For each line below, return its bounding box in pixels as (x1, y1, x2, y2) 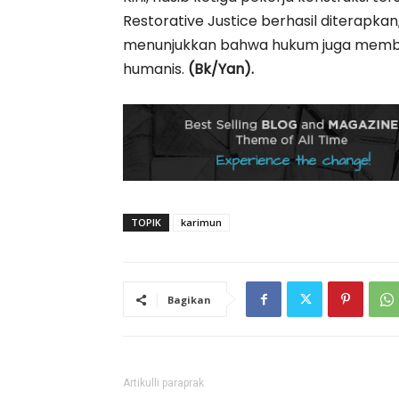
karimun (181, 216, 222, 229)
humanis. (123, 59, 188, 79)
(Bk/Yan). (188, 59, 254, 79)
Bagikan (167, 293, 211, 306)
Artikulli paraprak (123, 377, 204, 389)
